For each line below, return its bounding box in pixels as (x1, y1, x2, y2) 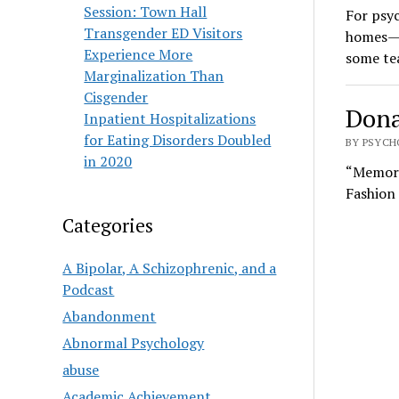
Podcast (62, 280, 115, 299)
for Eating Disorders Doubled (84, 130, 272, 150)
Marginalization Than (84, 66, 224, 85)
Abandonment (62, 306, 157, 326)
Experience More (84, 45, 193, 64)
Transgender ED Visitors (84, 23, 243, 43)
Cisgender (84, 87, 149, 107)
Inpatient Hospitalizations (84, 109, 256, 128)
